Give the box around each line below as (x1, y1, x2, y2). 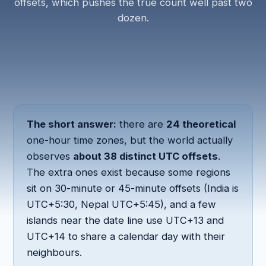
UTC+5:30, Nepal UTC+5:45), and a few (27, 198, 217, 210)
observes (27, 150, 74, 162)
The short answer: (27, 118, 117, 130)
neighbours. (27, 246, 83, 258)
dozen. (117, 12, 149, 24)
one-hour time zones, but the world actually (27, 134, 233, 146)
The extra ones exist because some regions (27, 166, 231, 178)
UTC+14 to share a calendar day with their (27, 230, 226, 242)
